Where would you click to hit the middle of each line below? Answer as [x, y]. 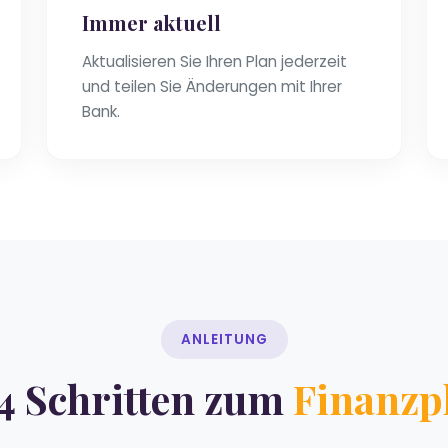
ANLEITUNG [224, 340]
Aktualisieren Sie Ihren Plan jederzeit [214, 62]
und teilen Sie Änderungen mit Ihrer [212, 87]
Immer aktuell [151, 23]
